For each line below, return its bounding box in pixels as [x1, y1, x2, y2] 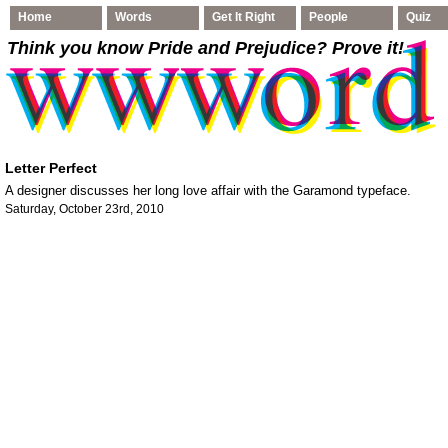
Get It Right [212, 10, 275, 24]
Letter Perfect [5, 160, 97, 176]
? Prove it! [315, 38, 404, 58]
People [309, 10, 348, 24]
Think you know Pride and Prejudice [6, 38, 316, 58]
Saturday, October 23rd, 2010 [5, 202, 164, 216]
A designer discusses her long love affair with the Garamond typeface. [5, 183, 411, 198]
